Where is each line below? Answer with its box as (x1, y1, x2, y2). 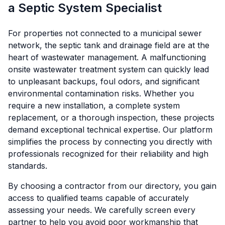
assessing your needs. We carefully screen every (8, 205, 195, 215)
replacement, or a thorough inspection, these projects (8, 113, 214, 123)
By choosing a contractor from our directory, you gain (8, 181, 216, 191)
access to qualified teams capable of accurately (8, 193, 189, 203)
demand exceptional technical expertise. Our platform (8, 125, 212, 135)
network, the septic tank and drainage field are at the (8, 40, 209, 51)
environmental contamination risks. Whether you (8, 88, 194, 99)
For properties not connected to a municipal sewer (8, 28, 202, 39)
